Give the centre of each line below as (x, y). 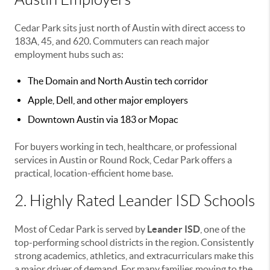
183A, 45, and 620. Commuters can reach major (112, 41)
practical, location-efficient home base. (94, 173)
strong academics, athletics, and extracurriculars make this (134, 256)
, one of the (223, 229)
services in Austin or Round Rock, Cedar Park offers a (123, 160)
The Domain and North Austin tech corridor (118, 81)
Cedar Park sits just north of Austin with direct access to (130, 28)
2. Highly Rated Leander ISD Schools (135, 201)
